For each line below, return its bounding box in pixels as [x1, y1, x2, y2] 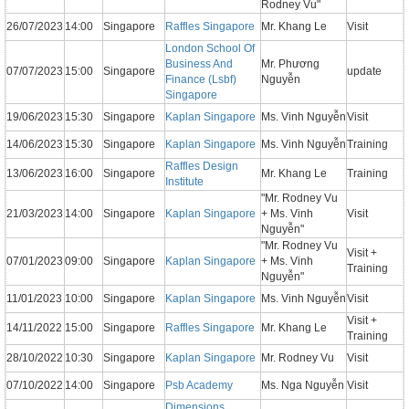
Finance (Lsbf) [165, 73, 236, 87]
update [347, 65, 382, 79]
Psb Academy [165, 379, 233, 393]
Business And [165, 58, 233, 71]
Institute [165, 175, 204, 189]
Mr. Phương [261, 58, 320, 71]
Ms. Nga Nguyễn [261, 379, 344, 393]
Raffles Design [165, 160, 238, 173]
